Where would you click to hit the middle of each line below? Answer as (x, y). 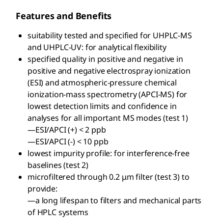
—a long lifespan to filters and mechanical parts (115, 201)
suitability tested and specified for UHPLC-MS (110, 36)
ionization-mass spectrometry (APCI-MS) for (108, 95)
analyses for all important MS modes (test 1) (108, 118)
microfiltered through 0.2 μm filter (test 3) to (109, 177)
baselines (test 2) (58, 165)
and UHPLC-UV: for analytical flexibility (97, 47)
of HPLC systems (58, 212)
